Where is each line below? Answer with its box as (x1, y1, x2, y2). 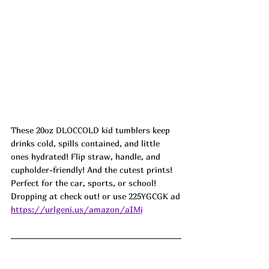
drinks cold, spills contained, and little (11, 138, 162, 148)
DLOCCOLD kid (56, 124, 115, 135)
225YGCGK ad (128, 190, 180, 201)
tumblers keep (115, 124, 172, 135)
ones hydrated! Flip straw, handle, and (11, 151, 163, 162)
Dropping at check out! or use (11, 190, 128, 201)
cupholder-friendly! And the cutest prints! (11, 164, 175, 175)
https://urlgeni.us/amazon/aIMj (11, 204, 143, 214)
